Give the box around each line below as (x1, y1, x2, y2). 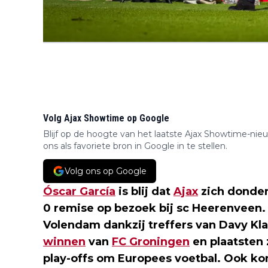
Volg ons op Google (65, 166, 147, 176)
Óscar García (43, 185, 115, 198)
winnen (43, 235, 86, 248)
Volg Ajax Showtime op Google (43, 112, 169, 124)
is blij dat (115, 185, 173, 198)
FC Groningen (112, 235, 190, 248)
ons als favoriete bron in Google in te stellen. (43, 141, 227, 151)
